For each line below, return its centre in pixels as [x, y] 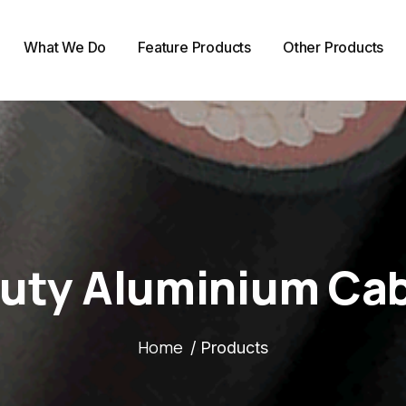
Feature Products [195, 47]
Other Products [333, 47]
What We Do [65, 47]
